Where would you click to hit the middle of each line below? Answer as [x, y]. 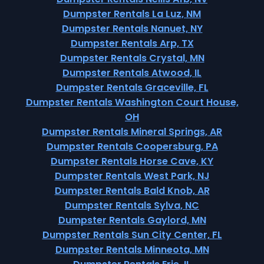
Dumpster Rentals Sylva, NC [132, 205]
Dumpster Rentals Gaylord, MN [132, 220]
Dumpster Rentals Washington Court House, [132, 102]
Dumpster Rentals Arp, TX [132, 43]
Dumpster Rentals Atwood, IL [132, 73]
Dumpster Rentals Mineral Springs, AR [132, 132]
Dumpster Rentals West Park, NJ [132, 176]
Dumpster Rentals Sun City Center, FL [132, 235]
